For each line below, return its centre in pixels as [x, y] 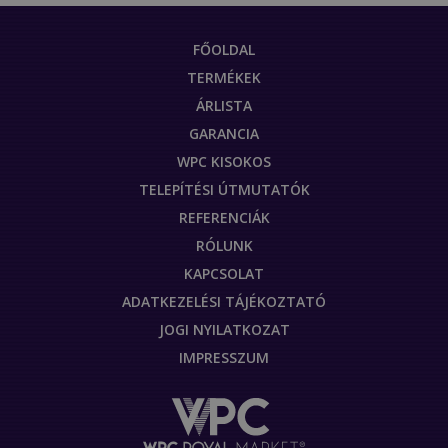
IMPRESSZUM [224, 357]
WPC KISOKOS [224, 161]
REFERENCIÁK [224, 217]
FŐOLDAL [224, 49]
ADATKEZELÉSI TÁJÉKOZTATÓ [224, 301]
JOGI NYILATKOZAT [224, 329]
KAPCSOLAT [224, 273]
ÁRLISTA [224, 105]
